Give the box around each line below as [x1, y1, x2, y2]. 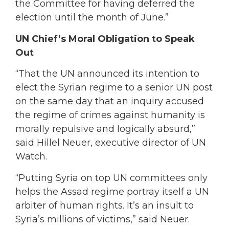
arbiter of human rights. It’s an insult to [15, 199, 194, 211]
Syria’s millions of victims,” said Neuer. [15, 213, 190, 225]
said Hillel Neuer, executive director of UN [15, 137, 206, 149]
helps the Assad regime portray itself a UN [15, 186, 209, 197]
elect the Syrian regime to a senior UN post [15, 82, 213, 94]
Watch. [15, 151, 47, 163]
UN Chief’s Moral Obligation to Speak [15, 33, 195, 44]
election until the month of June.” [15, 12, 169, 24]
